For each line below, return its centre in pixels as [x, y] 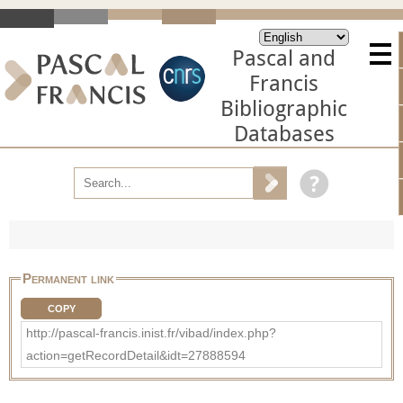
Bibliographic [284, 109]
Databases [284, 134]
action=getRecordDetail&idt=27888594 [136, 355]
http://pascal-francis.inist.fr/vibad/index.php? [151, 332]
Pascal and [284, 58]
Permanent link [68, 278]
